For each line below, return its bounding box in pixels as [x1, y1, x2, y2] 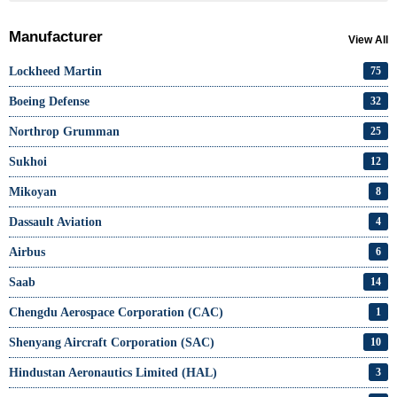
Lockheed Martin [9, 64, 102, 78]
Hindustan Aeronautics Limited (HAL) [9, 365, 217, 379]
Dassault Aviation [9, 214, 102, 229]
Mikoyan [9, 184, 57, 198]
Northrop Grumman [9, 124, 120, 138]
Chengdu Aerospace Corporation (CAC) [9, 305, 223, 319]
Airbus [9, 245, 45, 259]
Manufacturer [9, 27, 103, 45]
